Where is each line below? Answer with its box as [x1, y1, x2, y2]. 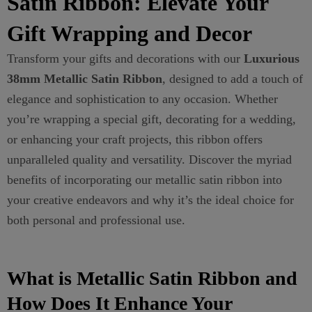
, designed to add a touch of [162, 71, 303, 86]
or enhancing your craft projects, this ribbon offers [7, 132, 263, 146]
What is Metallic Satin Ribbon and [7, 267, 297, 289]
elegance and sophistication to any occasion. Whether [7, 91, 278, 106]
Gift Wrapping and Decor [7, 20, 252, 46]
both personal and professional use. [7, 212, 185, 227]
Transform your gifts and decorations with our [7, 51, 244, 65]
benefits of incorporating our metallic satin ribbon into [7, 172, 282, 187]
